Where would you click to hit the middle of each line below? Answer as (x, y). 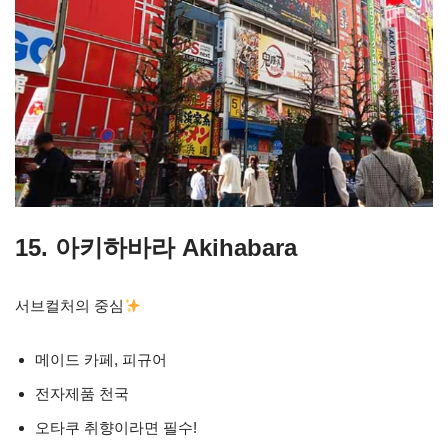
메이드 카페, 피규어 (101, 360)
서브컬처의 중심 (69, 306)
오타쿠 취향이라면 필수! (116, 428)
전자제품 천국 (82, 394)
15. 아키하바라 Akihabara (156, 248)
